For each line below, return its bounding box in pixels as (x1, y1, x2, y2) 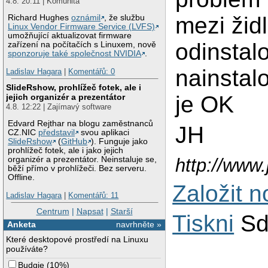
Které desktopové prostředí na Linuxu (6, 234, 149, 245)
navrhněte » (116, 220, 162, 230)
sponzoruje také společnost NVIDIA (8, 49, 142, 59)
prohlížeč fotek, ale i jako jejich (8, 146, 124, 156)
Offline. (8, 173, 35, 182)
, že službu (104, 13, 145, 23)
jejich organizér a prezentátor (6, 92, 126, 102)
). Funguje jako (91, 137, 148, 147)
